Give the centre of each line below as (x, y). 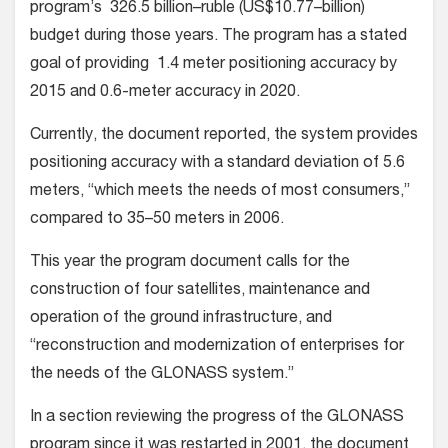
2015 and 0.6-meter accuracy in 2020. (165, 93)
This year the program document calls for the (190, 263)
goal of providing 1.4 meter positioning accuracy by (213, 65)
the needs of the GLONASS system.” (162, 375)
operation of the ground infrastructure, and (181, 319)
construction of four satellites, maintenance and (200, 291)
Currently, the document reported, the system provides (224, 136)
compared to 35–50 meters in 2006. (157, 220)
